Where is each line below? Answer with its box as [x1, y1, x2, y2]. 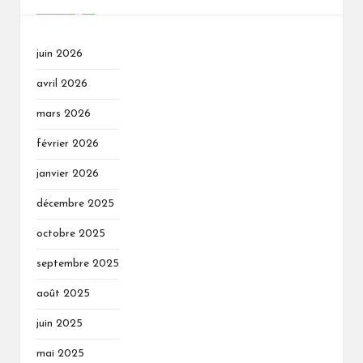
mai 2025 [36, 348, 84, 360]
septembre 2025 [36, 258, 119, 270]
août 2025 [36, 288, 90, 300]
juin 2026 [36, 49, 83, 60]
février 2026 [36, 139, 99, 150]
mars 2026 [36, 109, 91, 120]
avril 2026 [36, 79, 88, 90]
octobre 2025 [36, 228, 105, 240]
